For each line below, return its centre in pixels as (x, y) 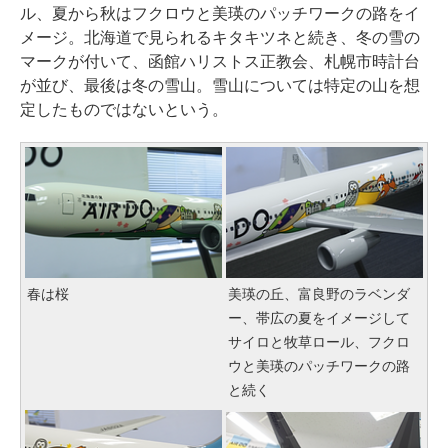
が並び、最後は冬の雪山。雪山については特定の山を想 (220, 86)
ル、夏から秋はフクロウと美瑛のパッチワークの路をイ (220, 14)
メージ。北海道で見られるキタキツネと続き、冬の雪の (220, 38)
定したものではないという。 (124, 110)
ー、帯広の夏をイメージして (319, 318)
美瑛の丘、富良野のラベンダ (319, 294)
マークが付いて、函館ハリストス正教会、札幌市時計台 (220, 62)
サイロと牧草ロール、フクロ (319, 342)
